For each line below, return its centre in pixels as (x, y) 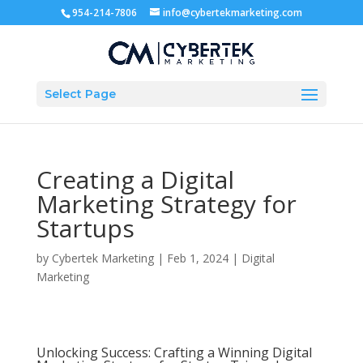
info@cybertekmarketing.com (232, 13)
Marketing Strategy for (166, 204)
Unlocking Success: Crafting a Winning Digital (174, 352)
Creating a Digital (135, 179)
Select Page (80, 94)
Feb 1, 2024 (197, 258)
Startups (85, 228)
